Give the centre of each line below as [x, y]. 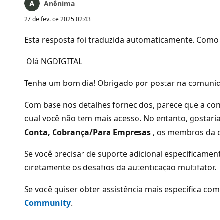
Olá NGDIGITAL [53, 61]
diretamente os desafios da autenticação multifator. [120, 167]
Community [47, 203]
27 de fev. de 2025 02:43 [57, 19]
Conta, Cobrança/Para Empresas [87, 132]
